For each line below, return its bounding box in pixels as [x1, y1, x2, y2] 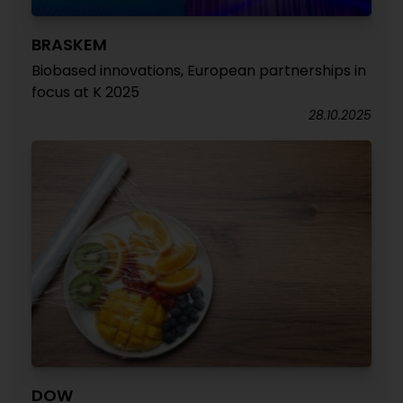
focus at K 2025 [31, 82, 139, 103]
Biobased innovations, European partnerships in [31, 60, 366, 81]
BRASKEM [31, 33, 107, 56]
